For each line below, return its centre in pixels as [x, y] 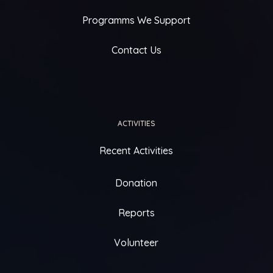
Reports [136, 212]
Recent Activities [136, 150]
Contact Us [136, 50]
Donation [136, 183]
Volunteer [136, 242]
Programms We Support [136, 20]
